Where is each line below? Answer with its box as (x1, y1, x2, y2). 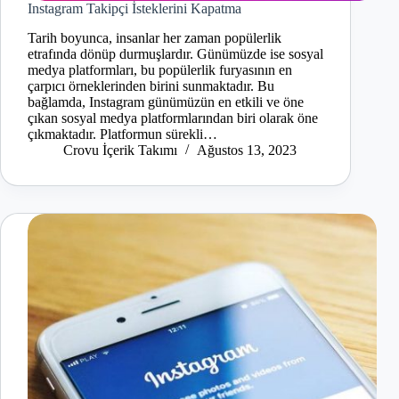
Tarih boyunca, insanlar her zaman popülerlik (28, 30, 281, 46)
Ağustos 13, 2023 (197, 142, 297, 159)
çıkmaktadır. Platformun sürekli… (28, 126, 217, 142)
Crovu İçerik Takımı (63, 142, 177, 159)
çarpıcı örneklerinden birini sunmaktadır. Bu (28, 78, 274, 94)
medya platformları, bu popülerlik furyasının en (28, 62, 292, 78)
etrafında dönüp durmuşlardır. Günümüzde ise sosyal (28, 46, 323, 62)
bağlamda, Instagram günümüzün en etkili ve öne (28, 94, 304, 110)
